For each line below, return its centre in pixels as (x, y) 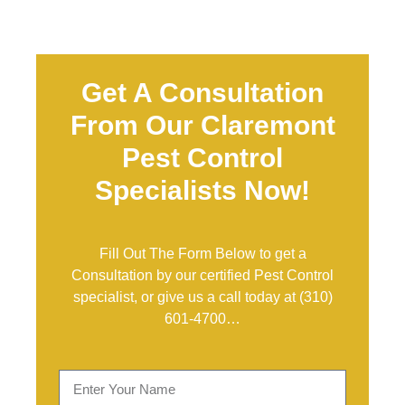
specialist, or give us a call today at (186, 297)
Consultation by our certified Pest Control (202, 275)
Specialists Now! (202, 190)
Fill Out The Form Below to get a (202, 254)
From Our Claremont (202, 125)
